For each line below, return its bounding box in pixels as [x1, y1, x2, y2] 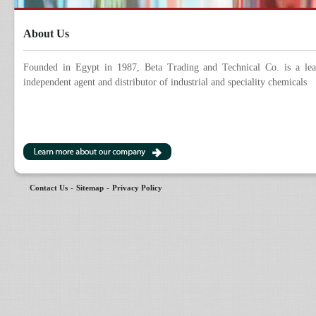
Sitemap [76, 183, 104, 192]
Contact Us [30, 183, 68, 192]
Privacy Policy [112, 183, 162, 192]
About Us [23, 28, 69, 39]
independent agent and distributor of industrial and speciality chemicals [23, 77, 307, 87]
